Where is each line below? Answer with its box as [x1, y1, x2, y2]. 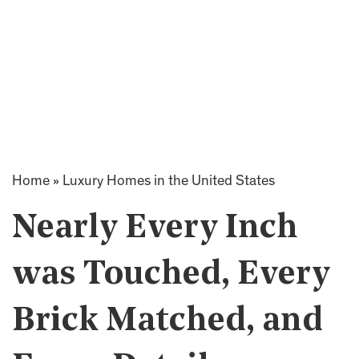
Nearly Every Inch [12, 212, 298, 246]
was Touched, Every [12, 258, 330, 292]
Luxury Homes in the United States [63, 175, 275, 189]
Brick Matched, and [12, 305, 323, 339]
